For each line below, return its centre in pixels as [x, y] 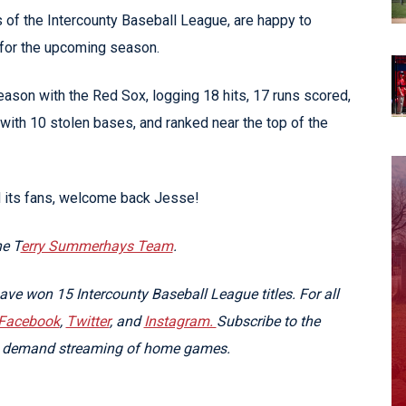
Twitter [87, 321]
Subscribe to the [268, 321]
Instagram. [180, 321]
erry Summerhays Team [97, 246]
